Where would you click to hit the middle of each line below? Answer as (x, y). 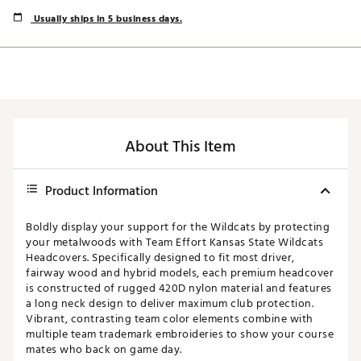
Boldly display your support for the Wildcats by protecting (178, 227)
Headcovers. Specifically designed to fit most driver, (160, 258)
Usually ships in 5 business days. (106, 19)
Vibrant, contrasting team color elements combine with (170, 319)
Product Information (102, 191)
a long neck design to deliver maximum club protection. (170, 304)
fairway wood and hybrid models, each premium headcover (180, 273)
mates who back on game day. (104, 350)
